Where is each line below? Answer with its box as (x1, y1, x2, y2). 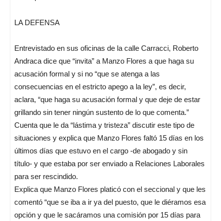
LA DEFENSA (14, 18, 60, 27)
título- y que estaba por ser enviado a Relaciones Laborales (14, 159, 205, 168)
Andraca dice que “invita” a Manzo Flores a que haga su (14, 57, 194, 65)
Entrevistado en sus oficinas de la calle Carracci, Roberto (14, 44, 198, 52)
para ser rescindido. (14, 172, 78, 181)
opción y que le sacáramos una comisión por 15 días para (14, 211, 200, 219)
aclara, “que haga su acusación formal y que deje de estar (14, 95, 200, 104)
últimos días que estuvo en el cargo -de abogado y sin (14, 147, 187, 155)
